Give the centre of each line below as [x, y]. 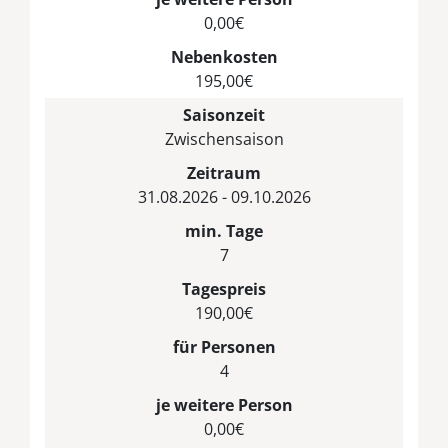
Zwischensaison [224, 138]
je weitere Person [224, 404]
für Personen [224, 346]
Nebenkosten [224, 56]
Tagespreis [224, 288]
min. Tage [224, 230]
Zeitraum [224, 172]
